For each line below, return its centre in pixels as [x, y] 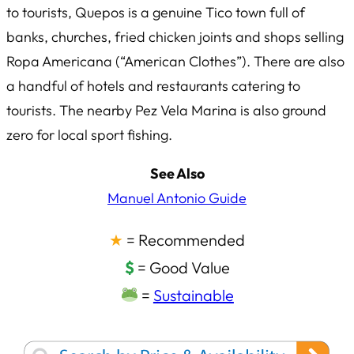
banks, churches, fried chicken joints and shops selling [175, 37]
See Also [177, 174]
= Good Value [182, 268]
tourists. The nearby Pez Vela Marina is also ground [166, 111]
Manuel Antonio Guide [177, 198]
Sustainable [193, 296]
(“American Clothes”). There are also [228, 62]
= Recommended [184, 240]
